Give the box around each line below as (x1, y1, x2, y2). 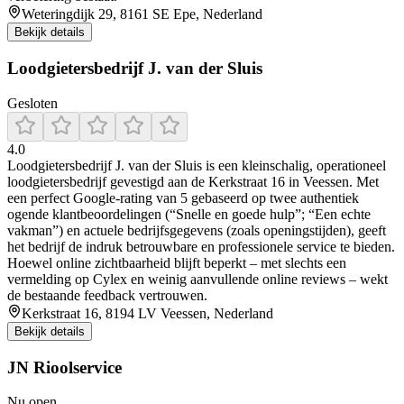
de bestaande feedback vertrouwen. (7, 287, 207, 303)
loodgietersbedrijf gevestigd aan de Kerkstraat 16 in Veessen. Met (7, 173, 379, 189)
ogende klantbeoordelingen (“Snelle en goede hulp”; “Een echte (7, 206, 371, 222)
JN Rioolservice (7, 357, 122, 377)
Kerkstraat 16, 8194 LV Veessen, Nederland (22, 305, 273, 321)
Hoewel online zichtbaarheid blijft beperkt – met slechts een (7, 254, 346, 271)
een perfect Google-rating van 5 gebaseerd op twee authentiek (7, 189, 359, 206)
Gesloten (7, 95, 58, 111)
